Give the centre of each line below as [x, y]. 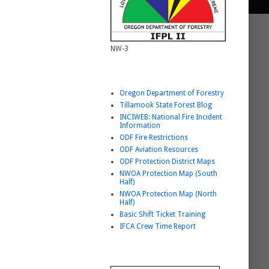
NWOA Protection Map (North [168, 194]
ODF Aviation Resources [159, 150]
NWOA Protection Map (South [168, 174]
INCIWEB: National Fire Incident [171, 117]
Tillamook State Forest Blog [166, 105]
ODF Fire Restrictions [154, 138]
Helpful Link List [138, 76]
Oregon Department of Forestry [172, 93]
